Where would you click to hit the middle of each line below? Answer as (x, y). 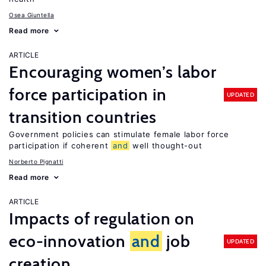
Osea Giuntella (31, 15)
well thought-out (166, 145)
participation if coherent (60, 145)
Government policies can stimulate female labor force (119, 134)
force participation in (88, 94)
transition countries (83, 117)
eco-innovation (69, 241)
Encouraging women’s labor (113, 72)
